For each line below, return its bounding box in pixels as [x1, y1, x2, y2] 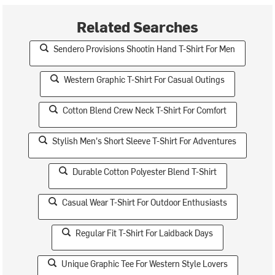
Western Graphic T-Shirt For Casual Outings [64, 74, 225, 85]
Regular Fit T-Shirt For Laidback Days [76, 227, 213, 239]
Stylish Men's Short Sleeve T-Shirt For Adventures [52, 135, 236, 147]
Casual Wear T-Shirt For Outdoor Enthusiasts [61, 196, 227, 208]
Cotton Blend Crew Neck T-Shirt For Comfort [62, 104, 227, 116]
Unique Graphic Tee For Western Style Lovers [61, 258, 228, 269]
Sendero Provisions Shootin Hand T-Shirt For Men [53, 43, 235, 55]
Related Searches [77, 17, 198, 36]
